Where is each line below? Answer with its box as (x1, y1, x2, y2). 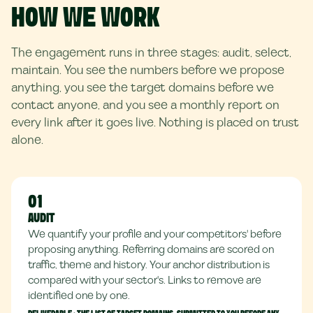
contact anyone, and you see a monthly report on (11, 96, 279, 114)
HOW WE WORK (11, 6, 159, 32)
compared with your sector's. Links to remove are (28, 272, 261, 288)
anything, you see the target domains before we (11, 79, 274, 96)
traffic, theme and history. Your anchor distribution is (28, 257, 270, 272)
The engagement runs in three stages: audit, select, (11, 44, 291, 61)
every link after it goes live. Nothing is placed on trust (11, 114, 299, 131)
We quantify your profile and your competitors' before (28, 226, 282, 242)
